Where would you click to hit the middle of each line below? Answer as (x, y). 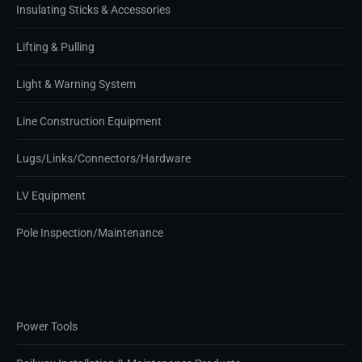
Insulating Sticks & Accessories (93, 9)
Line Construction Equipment (89, 121)
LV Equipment (51, 195)
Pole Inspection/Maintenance (90, 232)
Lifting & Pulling (55, 46)
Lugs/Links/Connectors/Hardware (103, 158)
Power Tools (47, 326)
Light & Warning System (76, 84)
